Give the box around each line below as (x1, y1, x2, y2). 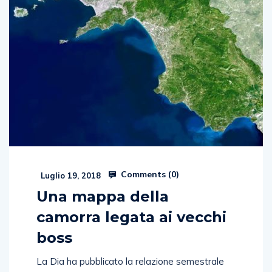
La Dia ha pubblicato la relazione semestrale (36, 242, 224, 254)
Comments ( (118, 155, 171, 167)
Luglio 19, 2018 (38, 157, 101, 168)
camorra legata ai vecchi (36, 195, 226, 213)
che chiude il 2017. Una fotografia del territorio (36, 257, 230, 269)
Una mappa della (36, 174, 169, 192)
